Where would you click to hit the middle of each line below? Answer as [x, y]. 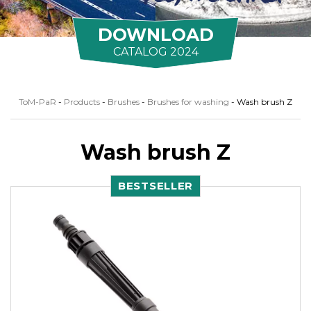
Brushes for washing [188, 101]
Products [82, 101]
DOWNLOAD [155, 34]
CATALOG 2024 [155, 51]
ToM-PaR [37, 101]
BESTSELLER [155, 185]
